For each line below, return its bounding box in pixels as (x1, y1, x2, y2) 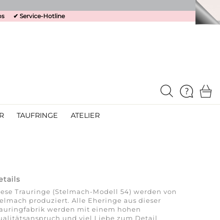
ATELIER (70, 111, 100, 120)
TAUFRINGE (16, 111, 58, 120)
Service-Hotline (20, 12, 65, 20)
